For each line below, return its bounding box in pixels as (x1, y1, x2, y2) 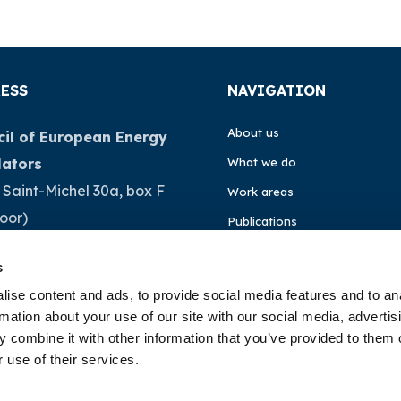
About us (227, 125, 279, 140)
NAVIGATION (227, 81, 326, 99)
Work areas (227, 184, 294, 199)
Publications (227, 214, 297, 228)
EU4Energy (241, 318, 308, 332)
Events (227, 273, 266, 287)
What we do (227, 155, 296, 169)
